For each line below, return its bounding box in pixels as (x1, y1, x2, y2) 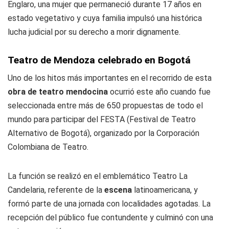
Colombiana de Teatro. (8, 142, 88, 152)
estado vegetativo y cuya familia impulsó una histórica (8, 13, 202, 24)
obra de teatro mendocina (8, 87, 108, 97)
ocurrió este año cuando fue (108, 87, 211, 97)
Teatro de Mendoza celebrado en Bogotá (8, 54, 191, 66)
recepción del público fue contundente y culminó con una (8, 213, 213, 223)
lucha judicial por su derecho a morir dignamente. (8, 27, 180, 37)
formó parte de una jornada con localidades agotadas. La (8, 199, 211, 209)
